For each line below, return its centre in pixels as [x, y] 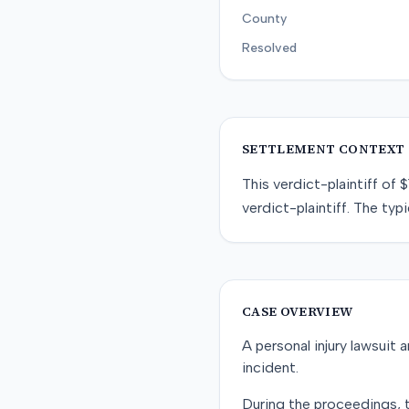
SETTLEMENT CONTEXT [324, 149]
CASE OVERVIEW [298, 311]
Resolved [269, 48]
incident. [270, 367]
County [264, 19]
